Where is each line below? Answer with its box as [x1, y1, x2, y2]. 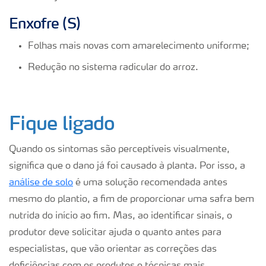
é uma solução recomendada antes [73, 178, 227, 188]
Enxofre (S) [9, 14, 81, 33]
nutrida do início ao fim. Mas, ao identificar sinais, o [9, 211, 232, 221]
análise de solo [9, 178, 73, 188]
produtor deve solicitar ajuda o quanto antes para [9, 228, 221, 238]
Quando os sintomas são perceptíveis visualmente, [9, 145, 230, 155]
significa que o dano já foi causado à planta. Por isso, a [9, 161, 245, 172]
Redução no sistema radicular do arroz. [28, 63, 198, 73]
